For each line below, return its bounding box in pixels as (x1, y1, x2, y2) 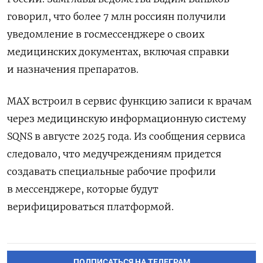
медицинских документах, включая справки (7, 45, 230, 58)
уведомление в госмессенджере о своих (7, 28, 204, 40)
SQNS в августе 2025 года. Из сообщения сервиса (7, 130, 245, 142)
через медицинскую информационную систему (7, 112, 246, 124)
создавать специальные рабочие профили (7, 165, 216, 177)
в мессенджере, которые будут (7, 183, 159, 195)
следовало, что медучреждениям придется (7, 147, 221, 160)
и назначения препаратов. (7, 63, 143, 75)
